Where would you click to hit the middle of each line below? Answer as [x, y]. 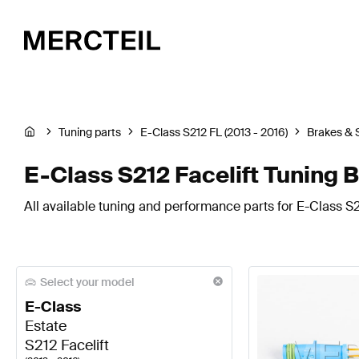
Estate [46, 327]
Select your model [87, 282]
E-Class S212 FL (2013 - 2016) [214, 133]
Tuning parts [90, 133]
